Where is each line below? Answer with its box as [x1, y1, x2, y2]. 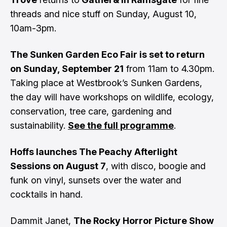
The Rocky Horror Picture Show [73, 215, 214, 226]
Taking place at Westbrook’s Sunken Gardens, [10, 78, 202, 88]
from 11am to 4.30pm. [124, 63, 214, 74]
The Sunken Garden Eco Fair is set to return [10, 49, 205, 60]
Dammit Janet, [10, 215, 73, 226]
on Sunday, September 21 [10, 63, 124, 74]
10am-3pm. [10, 23, 59, 33]
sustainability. [10, 120, 68, 131]
